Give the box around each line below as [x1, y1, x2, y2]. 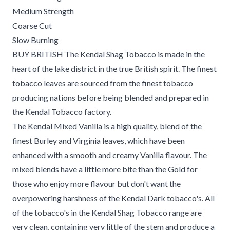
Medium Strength [12, 6, 74, 16]
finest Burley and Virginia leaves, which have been [12, 136, 185, 145]
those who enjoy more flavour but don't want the [12, 179, 181, 188]
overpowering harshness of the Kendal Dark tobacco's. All [12, 193, 215, 203]
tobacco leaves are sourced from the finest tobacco [12, 78, 193, 88]
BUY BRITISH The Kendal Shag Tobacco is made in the [12, 49, 205, 59]
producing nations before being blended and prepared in [12, 92, 209, 102]
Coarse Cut [12, 21, 52, 30]
